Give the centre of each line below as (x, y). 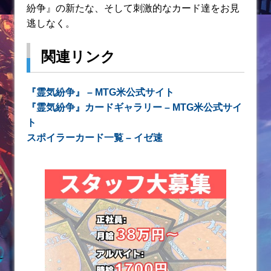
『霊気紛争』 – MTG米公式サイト (100, 93)
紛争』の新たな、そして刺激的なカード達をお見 (133, 8)
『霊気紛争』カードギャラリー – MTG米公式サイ (134, 108)
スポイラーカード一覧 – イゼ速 (95, 138)
